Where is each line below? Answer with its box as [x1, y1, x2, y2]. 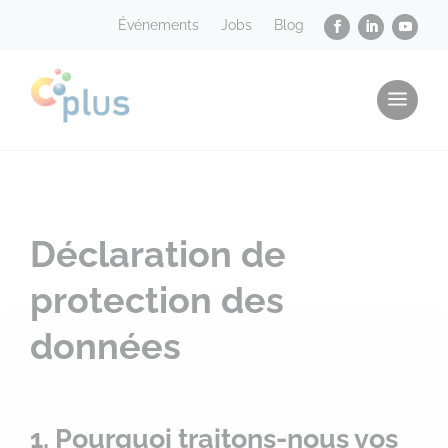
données [30, 325, 181, 367]
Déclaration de [30, 233, 286, 275]
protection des [30, 279, 284, 321]
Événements [118, 17, 199, 33]
